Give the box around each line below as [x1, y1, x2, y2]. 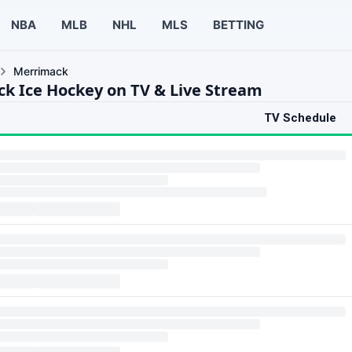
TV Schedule [264, 111, 336, 125]
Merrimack [13, 64, 68, 78]
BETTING [212, 16, 264, 32]
